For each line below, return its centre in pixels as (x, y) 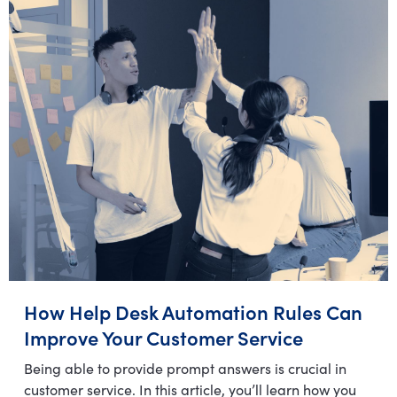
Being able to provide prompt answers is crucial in (185, 368)
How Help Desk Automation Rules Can (193, 311)
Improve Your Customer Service (163, 337)
